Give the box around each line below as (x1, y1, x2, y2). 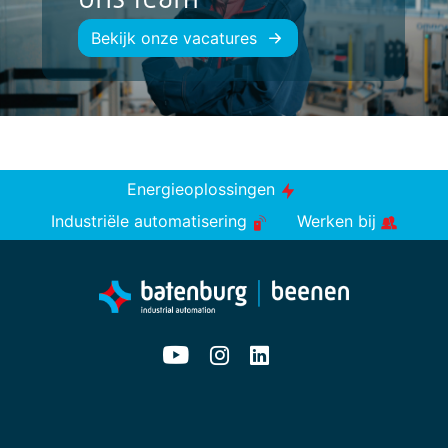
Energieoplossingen (127, 179, 281, 200)
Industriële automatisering (50, 211, 252, 232)
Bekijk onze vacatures (91, 27, 257, 48)
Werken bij (296, 211, 381, 232)
